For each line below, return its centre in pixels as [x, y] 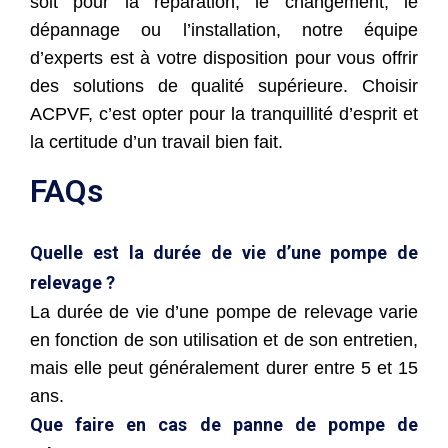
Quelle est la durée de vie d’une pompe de [224, 252]
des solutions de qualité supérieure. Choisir [224, 85]
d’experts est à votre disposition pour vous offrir [224, 57]
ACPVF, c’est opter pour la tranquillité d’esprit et [224, 113]
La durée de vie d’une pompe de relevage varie [224, 311]
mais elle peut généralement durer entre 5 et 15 [224, 367]
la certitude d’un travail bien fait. [156, 141]
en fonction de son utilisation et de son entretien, [224, 339]
